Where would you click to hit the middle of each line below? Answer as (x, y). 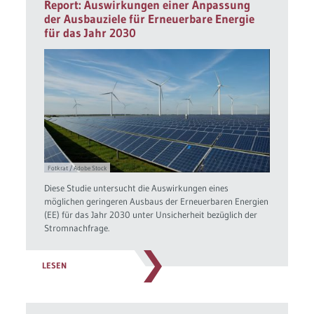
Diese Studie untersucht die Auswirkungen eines (137, 187)
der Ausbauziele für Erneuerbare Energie (150, 19)
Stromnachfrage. (77, 227)
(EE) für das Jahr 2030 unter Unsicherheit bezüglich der (151, 214)
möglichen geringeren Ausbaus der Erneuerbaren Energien (157, 201)
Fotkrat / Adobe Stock (77, 168)
